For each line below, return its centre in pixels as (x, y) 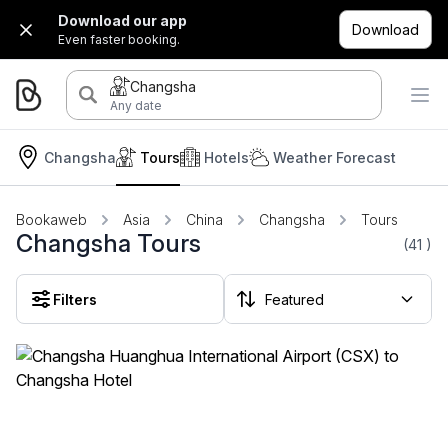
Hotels (226, 157)
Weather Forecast (334, 157)
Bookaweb (51, 219)
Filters (75, 299)
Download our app (122, 20)
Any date (135, 105)
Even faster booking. (119, 39)
